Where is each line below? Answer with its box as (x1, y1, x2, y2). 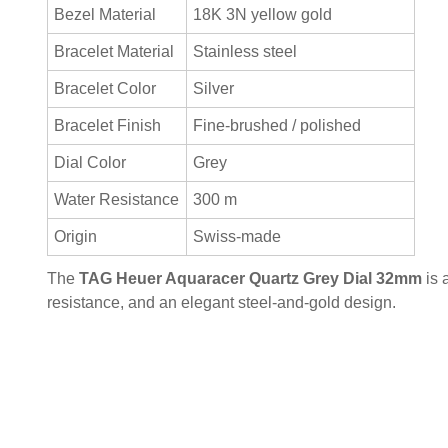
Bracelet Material (54, 42, 175, 60)
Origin (54, 227, 98, 245)
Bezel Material (54, 5, 157, 23)
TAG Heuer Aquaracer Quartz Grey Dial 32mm (79, 269, 422, 287)
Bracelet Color (54, 79, 157, 97)
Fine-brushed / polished (193, 116, 362, 134)
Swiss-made (193, 227, 282, 245)
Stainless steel (193, 42, 298, 60)
